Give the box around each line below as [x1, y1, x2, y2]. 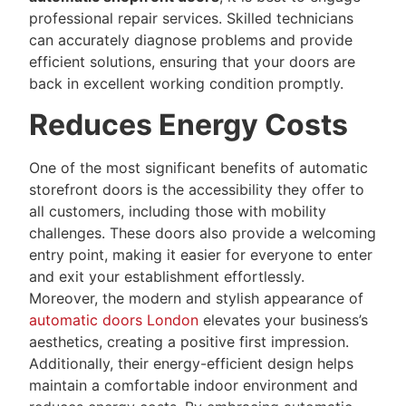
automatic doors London [29, 310, 198, 329]
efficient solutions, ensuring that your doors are [29, 53, 355, 72]
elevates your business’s [198, 310, 368, 329]
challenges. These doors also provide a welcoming [29, 223, 376, 242]
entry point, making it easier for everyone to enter [29, 245, 372, 264]
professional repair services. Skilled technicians [29, 9, 353, 28]
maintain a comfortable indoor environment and [29, 375, 358, 394]
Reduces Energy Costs [29, 106, 348, 142]
